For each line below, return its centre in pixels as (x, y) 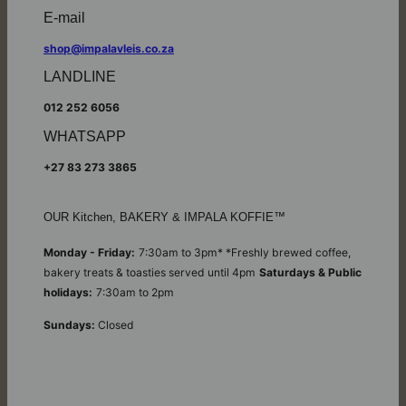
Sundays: (71, 324)
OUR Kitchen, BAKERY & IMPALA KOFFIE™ (164, 217)
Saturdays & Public (310, 273)
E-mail (64, 18)
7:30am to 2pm (135, 293)
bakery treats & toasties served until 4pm (150, 273)
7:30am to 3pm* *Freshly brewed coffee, (245, 253)
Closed (116, 324)
